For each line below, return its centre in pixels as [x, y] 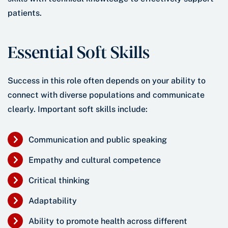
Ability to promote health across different [108, 221]
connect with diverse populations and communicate [106, 95]
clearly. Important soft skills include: [78, 109]
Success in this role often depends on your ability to [107, 81]
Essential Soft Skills [79, 51]
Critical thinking [59, 181]
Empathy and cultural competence [95, 160]
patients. [25, 13]
